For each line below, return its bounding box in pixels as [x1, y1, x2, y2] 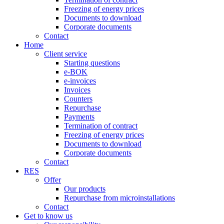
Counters [64, 94, 92, 103]
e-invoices [64, 76, 96, 85]
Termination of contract [64, 121, 137, 130]
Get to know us [24, 211, 72, 220]
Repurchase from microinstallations [64, 193, 175, 202]
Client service [44, 49, 87, 58]
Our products [64, 184, 105, 193]
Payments [64, 112, 94, 121]
